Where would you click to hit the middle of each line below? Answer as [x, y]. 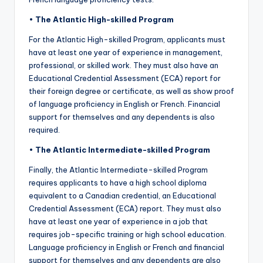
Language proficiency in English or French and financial [127, 247]
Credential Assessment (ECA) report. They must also [125, 209]
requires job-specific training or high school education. [127, 235]
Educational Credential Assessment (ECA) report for [125, 78]
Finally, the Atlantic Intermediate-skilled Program [118, 170]
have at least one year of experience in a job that [118, 222]
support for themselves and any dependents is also [122, 117]
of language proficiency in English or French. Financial [124, 104]
